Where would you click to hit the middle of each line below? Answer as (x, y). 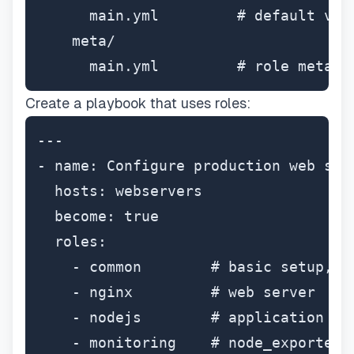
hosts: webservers (120, 191)
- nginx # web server (176, 292)
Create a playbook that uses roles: (138, 103)
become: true (98, 216)
